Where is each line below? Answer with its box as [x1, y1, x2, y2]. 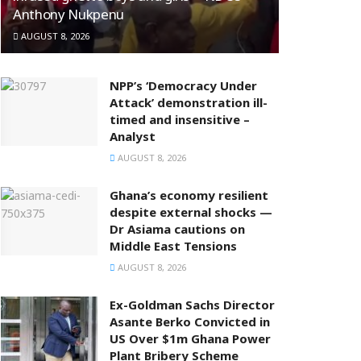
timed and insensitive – [110, 110, 250, 127]
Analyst [110, 127, 156, 144]
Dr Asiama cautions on [110, 220, 245, 237]
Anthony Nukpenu [13, 4, 124, 23]
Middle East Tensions [110, 237, 237, 254]
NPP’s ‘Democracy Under [110, 77, 257, 93]
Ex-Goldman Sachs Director [110, 296, 275, 313]
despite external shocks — [110, 203, 272, 220]
